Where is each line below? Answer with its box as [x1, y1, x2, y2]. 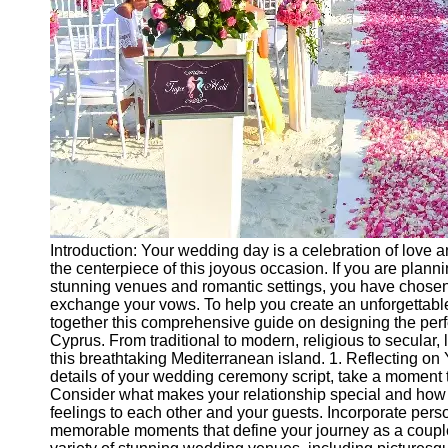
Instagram [32, 360, 102, 377]
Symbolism [32, 148, 111, 165]
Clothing [32, 42, 92, 59]
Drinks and [32, 200, 109, 217]
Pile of [32, 112, 77, 129]
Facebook [32, 308, 103, 325]
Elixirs [32, 218, 76, 235]
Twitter [47, 394, 98, 411]
